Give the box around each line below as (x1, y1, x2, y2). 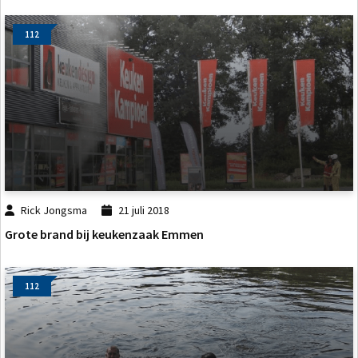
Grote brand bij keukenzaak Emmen (5, 226, 204, 243)
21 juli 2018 (117, 203, 169, 217)
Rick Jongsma (21, 203, 88, 217)
